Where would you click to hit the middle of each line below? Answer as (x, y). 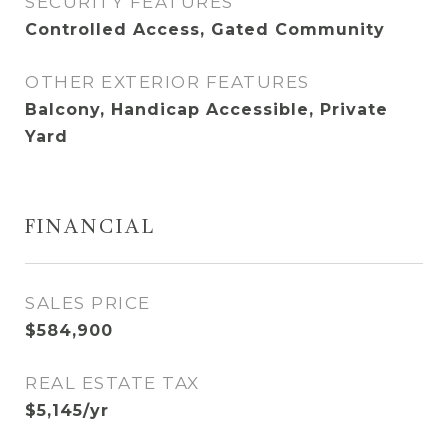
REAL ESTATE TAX (112, 383)
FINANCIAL (90, 228)
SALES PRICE (88, 303)
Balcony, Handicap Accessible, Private (206, 109)
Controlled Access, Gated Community (205, 29)
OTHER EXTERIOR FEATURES (167, 82)
